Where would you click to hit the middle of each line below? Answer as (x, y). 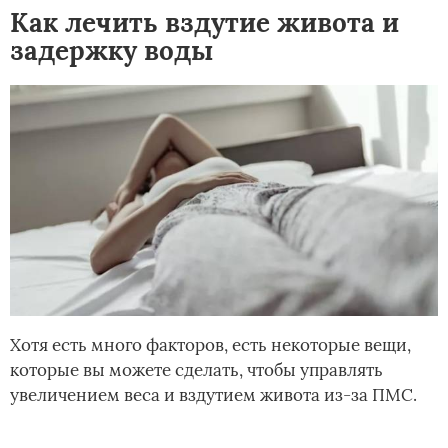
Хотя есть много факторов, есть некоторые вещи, (210, 344)
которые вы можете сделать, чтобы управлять (196, 369)
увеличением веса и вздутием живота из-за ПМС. (213, 394)
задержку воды (111, 51)
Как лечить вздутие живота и (204, 23)
